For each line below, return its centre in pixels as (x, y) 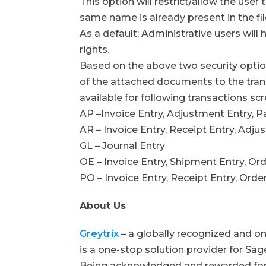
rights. (95, 49)
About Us (103, 205)
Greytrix (99, 233)
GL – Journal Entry (123, 145)
